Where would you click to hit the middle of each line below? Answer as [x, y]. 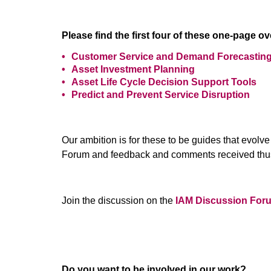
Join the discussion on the [119, 201]
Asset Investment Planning [133, 70]
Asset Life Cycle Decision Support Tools [164, 82]
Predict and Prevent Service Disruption [161, 95]
